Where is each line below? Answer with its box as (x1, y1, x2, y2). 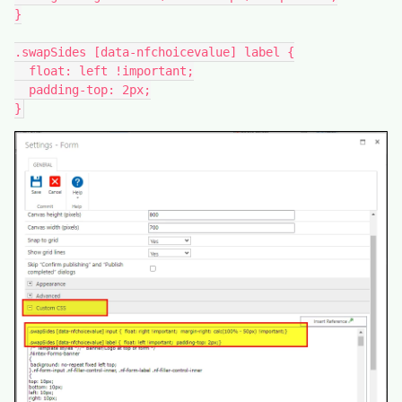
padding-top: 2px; (29, 82, 151, 97)
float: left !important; (29, 63, 194, 78)
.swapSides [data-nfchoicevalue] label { (14, 44, 294, 59)
